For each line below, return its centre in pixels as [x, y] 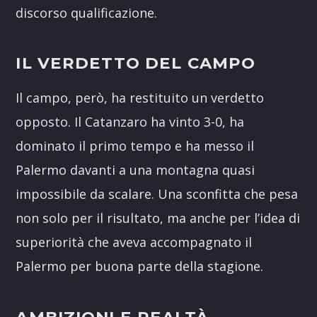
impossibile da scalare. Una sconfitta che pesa [157, 194]
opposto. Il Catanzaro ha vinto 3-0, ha [130, 122]
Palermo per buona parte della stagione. [140, 266]
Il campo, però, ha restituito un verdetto [140, 98]
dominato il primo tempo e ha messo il [135, 146]
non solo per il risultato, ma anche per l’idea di [158, 218]
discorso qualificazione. [87, 12]
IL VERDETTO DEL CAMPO [136, 63]
